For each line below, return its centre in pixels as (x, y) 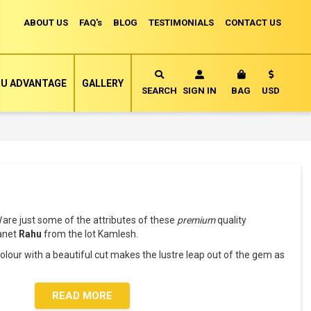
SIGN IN (200, 91)
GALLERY (103, 83)
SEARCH (159, 91)
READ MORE (83, 296)
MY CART (270, 90)
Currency (281, 79)
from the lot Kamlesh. (90, 234)
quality (231, 220)
